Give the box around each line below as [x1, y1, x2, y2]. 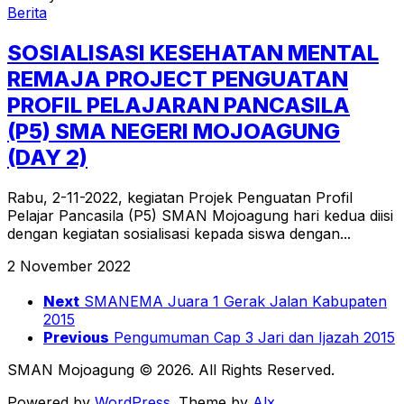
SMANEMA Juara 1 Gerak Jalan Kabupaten [84, 291, 387, 310]
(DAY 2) [7, 144, 87, 171]
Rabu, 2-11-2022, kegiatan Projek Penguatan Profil [7, 188, 353, 207]
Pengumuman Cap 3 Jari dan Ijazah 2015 [114, 327, 395, 346]
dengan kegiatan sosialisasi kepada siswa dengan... [7, 225, 351, 243]
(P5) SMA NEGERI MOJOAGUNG [7, 118, 340, 145]
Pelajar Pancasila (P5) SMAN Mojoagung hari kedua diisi [7, 207, 393, 225]
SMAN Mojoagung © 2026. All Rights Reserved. [7, 360, 335, 379]
